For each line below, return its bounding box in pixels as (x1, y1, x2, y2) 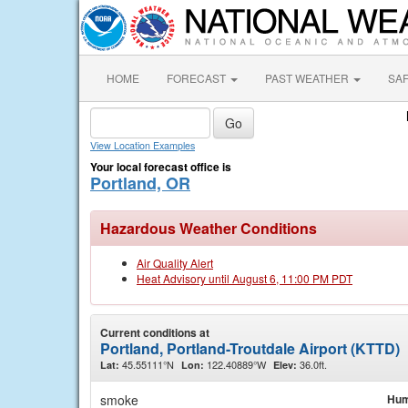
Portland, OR (90, 171, 190, 195)
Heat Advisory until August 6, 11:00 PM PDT (137, 270, 352, 286)
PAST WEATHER (265, 70, 352, 86)
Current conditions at (100, 324, 209, 341)
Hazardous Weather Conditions (100, 218, 317, 239)
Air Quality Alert (137, 255, 213, 270)
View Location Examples (90, 138, 195, 152)
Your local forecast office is (90, 158, 231, 175)
